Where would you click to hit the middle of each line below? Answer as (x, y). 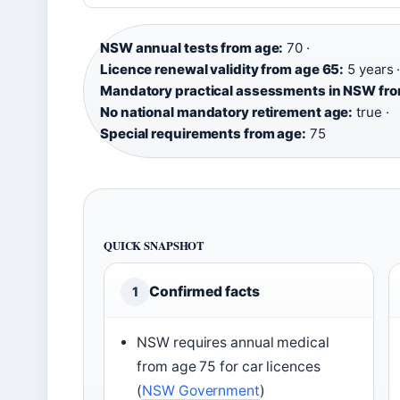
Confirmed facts (204, 292)
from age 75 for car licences (229, 367)
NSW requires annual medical (233, 343)
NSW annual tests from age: (192, 48)
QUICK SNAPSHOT (154, 246)
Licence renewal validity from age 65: (222, 70)
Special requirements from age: (203, 134)
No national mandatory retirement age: (227, 112)
